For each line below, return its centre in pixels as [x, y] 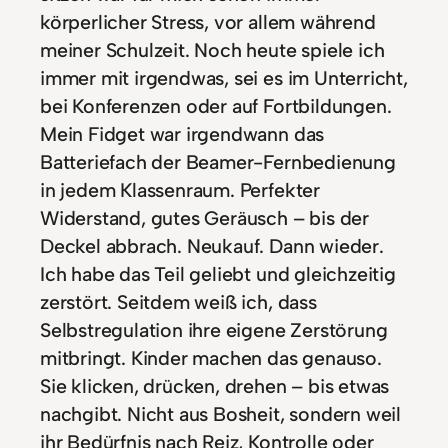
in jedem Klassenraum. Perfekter [180, 189]
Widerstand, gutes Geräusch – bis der [204, 217]
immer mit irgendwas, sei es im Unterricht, [224, 77]
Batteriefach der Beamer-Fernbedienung [218, 161]
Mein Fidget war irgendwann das [182, 133]
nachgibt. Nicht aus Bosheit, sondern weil [220, 413]
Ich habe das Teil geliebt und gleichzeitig [218, 273]
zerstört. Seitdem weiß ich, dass [178, 301]
